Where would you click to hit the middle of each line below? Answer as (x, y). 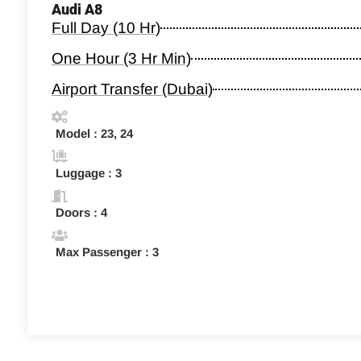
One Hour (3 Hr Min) (121, 58)
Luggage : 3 (89, 172)
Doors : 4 (81, 212)
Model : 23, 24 (94, 133)
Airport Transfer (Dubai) (132, 89)
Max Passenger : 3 (107, 251)
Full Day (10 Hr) (106, 27)
